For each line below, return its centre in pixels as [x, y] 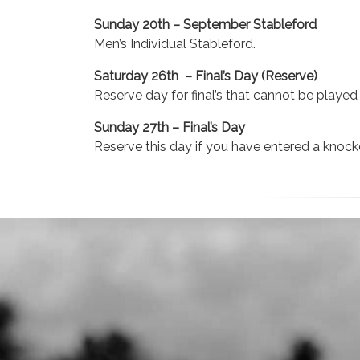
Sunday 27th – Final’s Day [170, 127]
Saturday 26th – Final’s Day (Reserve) [206, 76]
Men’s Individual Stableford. [175, 44]
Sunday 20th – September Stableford [205, 25]
